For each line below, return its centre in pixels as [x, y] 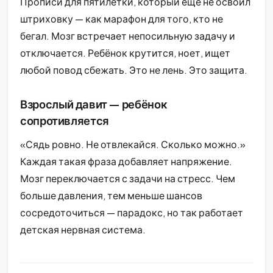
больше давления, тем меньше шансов [111, 196]
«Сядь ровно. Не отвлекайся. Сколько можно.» [133, 144]
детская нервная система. [83, 230]
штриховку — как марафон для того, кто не [122, 19]
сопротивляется [65, 121]
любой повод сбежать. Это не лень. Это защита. [134, 70]
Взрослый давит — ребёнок [94, 104]
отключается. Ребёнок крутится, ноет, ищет [125, 53]
